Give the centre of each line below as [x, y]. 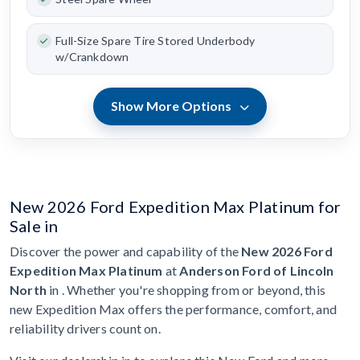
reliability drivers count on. [85, 328]
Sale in [34, 225]
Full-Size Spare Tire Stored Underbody [155, 41]
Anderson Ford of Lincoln [257, 270]
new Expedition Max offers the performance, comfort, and [174, 309]
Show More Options [173, 106]
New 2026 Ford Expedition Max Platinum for [176, 206]
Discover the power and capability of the [126, 251]
